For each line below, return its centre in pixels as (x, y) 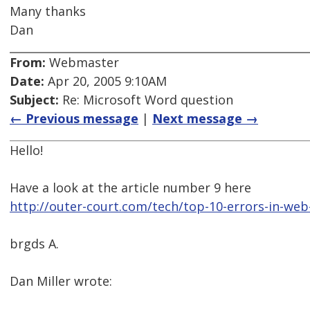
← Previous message (74, 119)
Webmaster (82, 63)
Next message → (205, 119)
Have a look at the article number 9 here (130, 188)
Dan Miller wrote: (61, 281)
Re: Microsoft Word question (146, 100)
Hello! (26, 151)
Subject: (34, 100)
